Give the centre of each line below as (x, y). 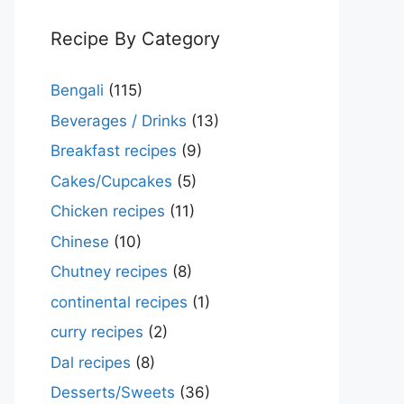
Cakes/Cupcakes (111, 181)
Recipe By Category (135, 39)
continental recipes (119, 302)
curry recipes (97, 332)
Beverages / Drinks (119, 120)
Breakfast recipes (114, 151)
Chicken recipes (108, 211)
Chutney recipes (109, 271)
